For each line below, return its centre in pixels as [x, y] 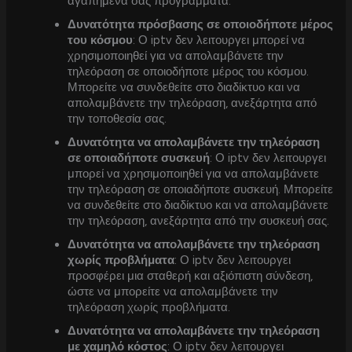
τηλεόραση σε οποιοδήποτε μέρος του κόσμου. [189, 71]
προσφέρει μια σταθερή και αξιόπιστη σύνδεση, [191, 275]
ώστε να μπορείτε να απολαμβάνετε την [173, 291]
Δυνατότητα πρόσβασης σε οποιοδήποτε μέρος [201, 24]
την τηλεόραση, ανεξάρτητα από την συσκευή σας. [199, 220]
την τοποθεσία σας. [117, 118]
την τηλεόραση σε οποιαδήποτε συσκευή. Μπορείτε [201, 189]
